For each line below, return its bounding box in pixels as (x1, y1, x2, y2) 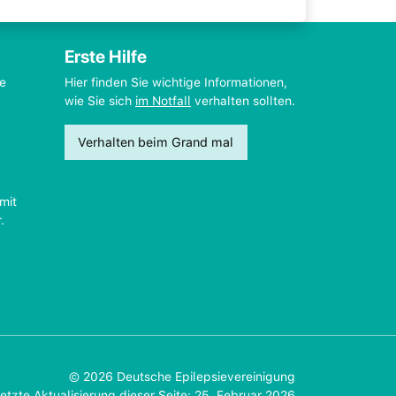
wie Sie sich (65, 94, 135, 108)
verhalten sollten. (191, 94, 295, 108)
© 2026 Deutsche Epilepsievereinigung (69, 369, 295, 384)
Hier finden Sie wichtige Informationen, (65, 75, 287, 89)
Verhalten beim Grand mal (78, 134, 234, 150)
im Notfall (135, 94, 191, 108)
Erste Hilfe (65, 46, 147, 67)
